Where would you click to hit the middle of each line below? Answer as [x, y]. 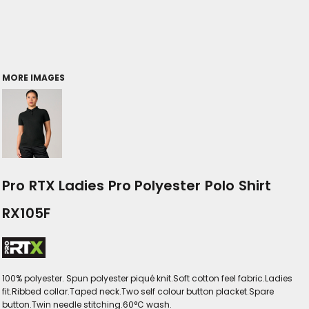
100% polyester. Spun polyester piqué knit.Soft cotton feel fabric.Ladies [147, 279]
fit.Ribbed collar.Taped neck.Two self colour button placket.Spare [138, 292]
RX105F [26, 213]
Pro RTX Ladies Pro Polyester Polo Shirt [137, 186]
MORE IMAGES [33, 78]
